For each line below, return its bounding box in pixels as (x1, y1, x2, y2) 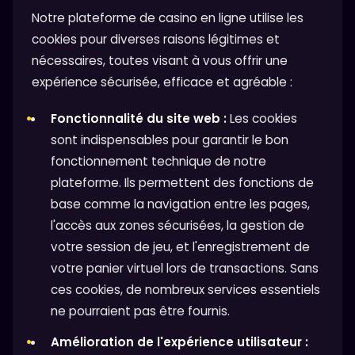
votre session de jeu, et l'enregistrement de (51, 239, 310, 256)
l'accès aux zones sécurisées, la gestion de (51, 217, 304, 235)
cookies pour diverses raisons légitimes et (32, 30, 280, 48)
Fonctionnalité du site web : (51, 110, 227, 128)
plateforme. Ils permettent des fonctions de (51, 174, 314, 192)
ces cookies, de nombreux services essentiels (51, 281, 320, 299)
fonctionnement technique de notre (51, 153, 266, 170)
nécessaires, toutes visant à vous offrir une (32, 52, 288, 69)
